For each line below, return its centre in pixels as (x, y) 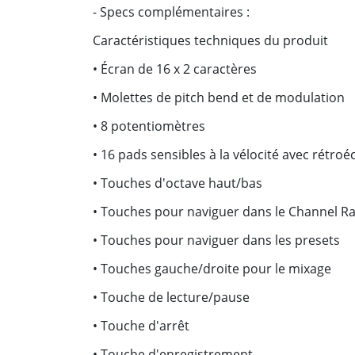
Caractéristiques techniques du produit (210, 40)
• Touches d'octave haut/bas (177, 183)
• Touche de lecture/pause (171, 297)
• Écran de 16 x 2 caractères (175, 69)
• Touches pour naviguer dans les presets (216, 240)
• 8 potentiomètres (149, 126)
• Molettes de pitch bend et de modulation (219, 97)
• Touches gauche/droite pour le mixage (212, 269)
